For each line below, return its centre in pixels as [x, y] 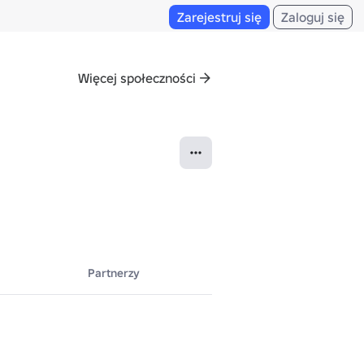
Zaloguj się [313, 17]
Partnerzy [113, 273]
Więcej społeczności [137, 78]
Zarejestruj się [219, 17]
